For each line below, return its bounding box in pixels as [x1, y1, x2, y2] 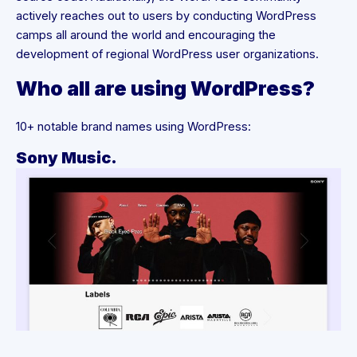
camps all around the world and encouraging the [16, 27, 276, 42]
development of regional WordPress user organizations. [16, 46, 319, 61]
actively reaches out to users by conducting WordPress [16, 8, 316, 23]
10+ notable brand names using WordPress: [16, 119, 251, 134]
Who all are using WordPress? [16, 76, 315, 100]
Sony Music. [16, 148, 117, 168]
